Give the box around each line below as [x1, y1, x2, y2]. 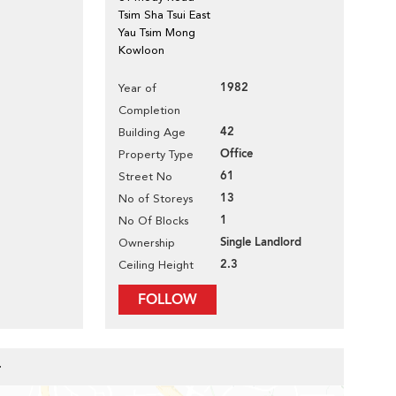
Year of [118, 81, 156, 95]
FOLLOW [138, 290, 197, 309]
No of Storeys [118, 192, 193, 205]
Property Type [118, 148, 194, 161]
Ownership [118, 236, 175, 249]
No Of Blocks [118, 214, 188, 227]
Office [220, 146, 253, 162]
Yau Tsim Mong [118, 26, 195, 39]
